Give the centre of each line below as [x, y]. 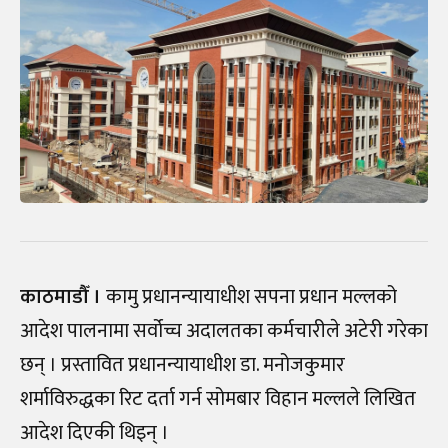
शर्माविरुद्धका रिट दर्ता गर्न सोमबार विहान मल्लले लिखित [218, 398]
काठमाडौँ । [63, 296]
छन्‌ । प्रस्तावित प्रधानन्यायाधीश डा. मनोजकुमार [182, 364]
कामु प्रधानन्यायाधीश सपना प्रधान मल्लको [251, 296]
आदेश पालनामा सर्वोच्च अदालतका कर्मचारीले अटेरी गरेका [224, 330]
